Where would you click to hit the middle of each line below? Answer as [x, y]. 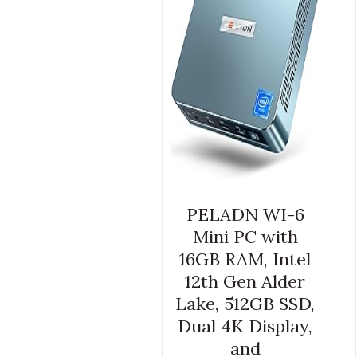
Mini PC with [245, 237]
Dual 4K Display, [245, 326]
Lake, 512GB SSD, [245, 304]
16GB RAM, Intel [245, 259]
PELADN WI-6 [245, 215]
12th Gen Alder [245, 282]
